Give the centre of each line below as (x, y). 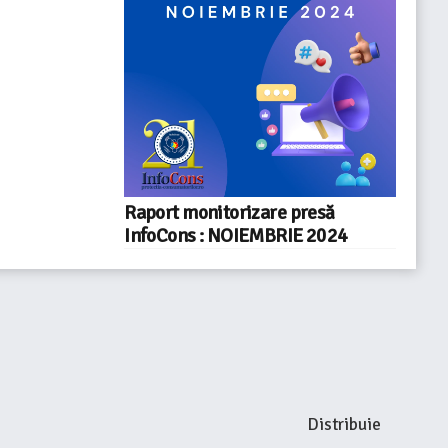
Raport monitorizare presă (229, 213)
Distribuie (343, 424)
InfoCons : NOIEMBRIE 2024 (236, 236)
